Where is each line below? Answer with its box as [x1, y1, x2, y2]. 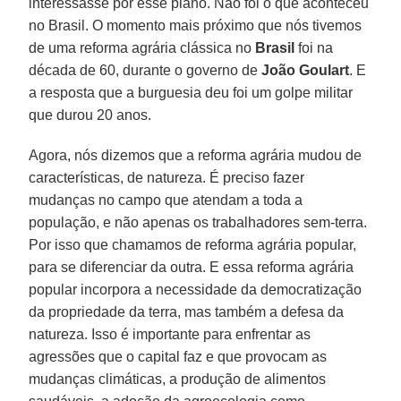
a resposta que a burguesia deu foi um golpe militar [29, 84, 354, 100]
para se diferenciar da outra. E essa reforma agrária [29, 259, 354, 275]
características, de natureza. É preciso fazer [29, 169, 305, 185]
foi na [294, 39, 334, 55]
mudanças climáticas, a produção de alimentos [29, 371, 327, 387]
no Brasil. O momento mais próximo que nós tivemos [29, 17, 363, 33]
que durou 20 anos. [29, 107, 152, 123]
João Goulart [261, 62, 350, 78]
